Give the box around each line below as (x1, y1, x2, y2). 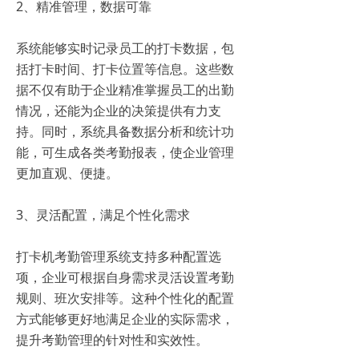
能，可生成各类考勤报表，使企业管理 (16, 143, 234, 162)
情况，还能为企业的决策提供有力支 (16, 102, 221, 120)
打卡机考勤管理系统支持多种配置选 (16, 248, 221, 266)
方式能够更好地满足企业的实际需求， (16, 310, 234, 329)
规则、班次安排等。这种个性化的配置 (16, 289, 234, 308)
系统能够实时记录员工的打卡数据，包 (16, 39, 234, 58)
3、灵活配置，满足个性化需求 (16, 206, 190, 224)
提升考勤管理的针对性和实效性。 (16, 331, 208, 349)
